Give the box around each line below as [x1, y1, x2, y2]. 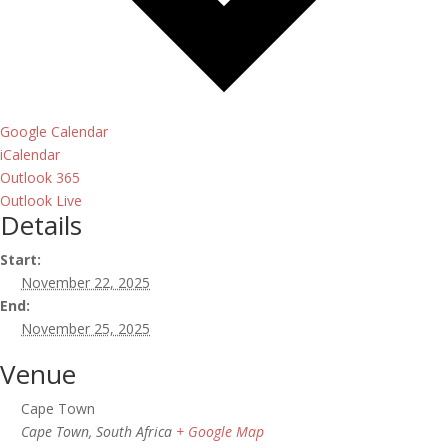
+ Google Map [176, 421, 264, 441]
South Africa [96, 421, 172, 441]
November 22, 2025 [21, 272, 150, 292]
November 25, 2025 [21, 318, 150, 338]
